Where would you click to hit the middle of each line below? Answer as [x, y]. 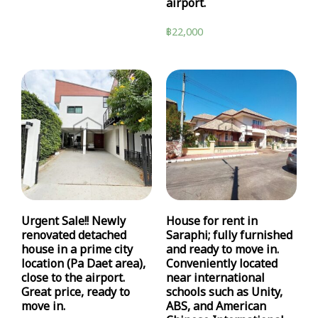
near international [215, 279]
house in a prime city [77, 250]
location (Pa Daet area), [83, 264]
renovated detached [74, 236]
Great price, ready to [76, 293]
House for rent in [212, 222]
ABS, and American [216, 307]
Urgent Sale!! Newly [73, 222]
